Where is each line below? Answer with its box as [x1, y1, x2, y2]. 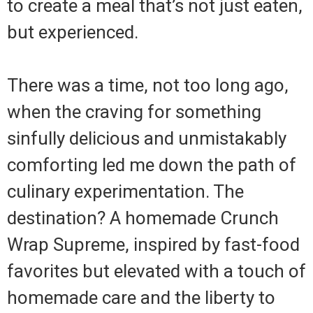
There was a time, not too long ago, [7, 74, 289, 96]
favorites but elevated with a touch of [7, 260, 306, 282]
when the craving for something [7, 101, 261, 122]
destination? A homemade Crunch [7, 207, 279, 228]
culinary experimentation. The [7, 180, 244, 202]
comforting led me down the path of [7, 154, 296, 175]
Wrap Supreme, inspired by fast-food [7, 233, 300, 255]
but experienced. [7, 21, 138, 43]
